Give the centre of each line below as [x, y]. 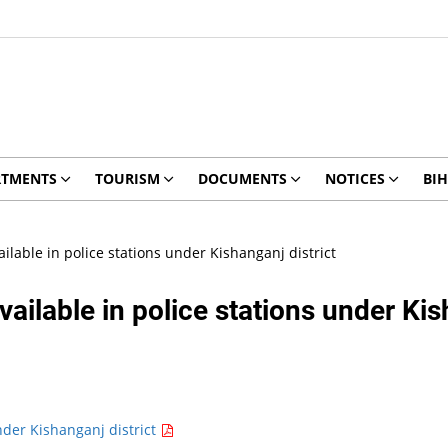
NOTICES [354, 178]
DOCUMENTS [242, 178]
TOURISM [127, 178]
